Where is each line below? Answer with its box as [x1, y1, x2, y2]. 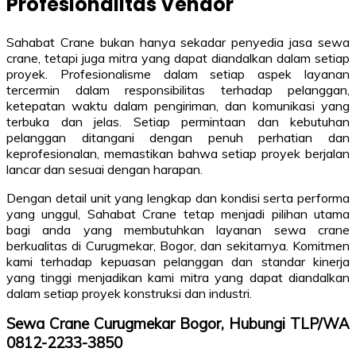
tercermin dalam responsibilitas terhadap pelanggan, [6, 82, 350, 99]
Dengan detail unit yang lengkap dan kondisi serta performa [6, 190, 350, 207]
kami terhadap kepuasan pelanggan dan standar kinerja [6, 253, 350, 270]
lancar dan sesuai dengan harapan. [6, 161, 203, 178]
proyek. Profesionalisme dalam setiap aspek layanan [6, 66, 350, 83]
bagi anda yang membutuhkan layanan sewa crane [6, 222, 350, 238]
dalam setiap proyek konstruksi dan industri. [6, 285, 252, 302]
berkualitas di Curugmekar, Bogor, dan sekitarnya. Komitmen [6, 238, 350, 254]
